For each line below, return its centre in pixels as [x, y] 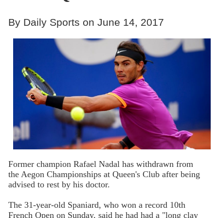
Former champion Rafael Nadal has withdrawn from [100, 164]
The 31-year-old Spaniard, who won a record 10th [97, 205]
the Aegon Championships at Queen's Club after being [104, 174]
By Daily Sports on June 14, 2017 [86, 22]
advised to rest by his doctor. [59, 185]
